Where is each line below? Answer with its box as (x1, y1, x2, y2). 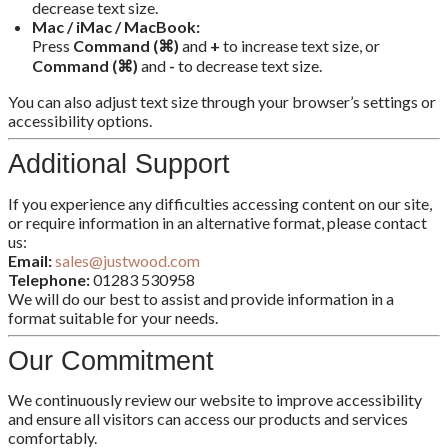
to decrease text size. (175, 56, 322, 76)
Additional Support (8, 148, 230, 180)
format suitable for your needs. (8, 307, 218, 327)
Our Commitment (8, 344, 214, 376)
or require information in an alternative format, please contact (8, 212, 427, 232)
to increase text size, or (220, 36, 380, 56)
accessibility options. (8, 111, 152, 131)
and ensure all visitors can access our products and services (8, 409, 408, 429)
